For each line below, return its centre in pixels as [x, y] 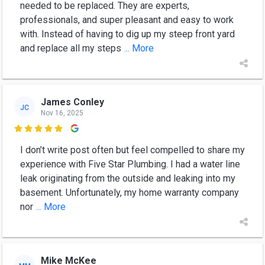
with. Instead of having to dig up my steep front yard [127, 34]
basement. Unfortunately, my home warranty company [130, 193]
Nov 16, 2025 [62, 113]
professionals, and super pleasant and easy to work [127, 20]
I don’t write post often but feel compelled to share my [132, 150]
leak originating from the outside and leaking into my [128, 178]
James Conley [72, 102]
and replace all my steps [71, 48]
